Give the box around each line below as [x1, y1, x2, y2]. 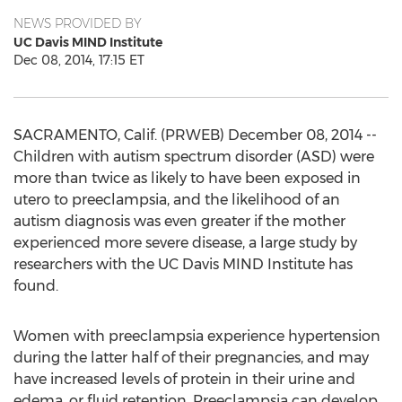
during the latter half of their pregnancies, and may [13, 349, 369, 366]
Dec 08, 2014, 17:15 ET [13, 52, 144, 68]
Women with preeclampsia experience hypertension [13, 328, 380, 345]
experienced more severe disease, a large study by [13, 234, 357, 251]
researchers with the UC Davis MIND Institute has [13, 256, 353, 273]
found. [13, 277, 58, 294]
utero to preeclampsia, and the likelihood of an [13, 191, 340, 208]
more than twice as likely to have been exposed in [13, 170, 361, 187]
